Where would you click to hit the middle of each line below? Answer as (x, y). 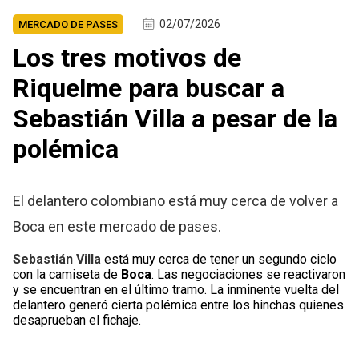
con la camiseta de (67, 275)
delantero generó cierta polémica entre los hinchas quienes (179, 305)
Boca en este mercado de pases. (117, 227)
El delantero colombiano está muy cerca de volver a (176, 201)
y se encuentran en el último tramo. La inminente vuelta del (176, 290)
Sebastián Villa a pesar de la (175, 119)
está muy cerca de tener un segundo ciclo (219, 260)
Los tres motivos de (127, 58)
